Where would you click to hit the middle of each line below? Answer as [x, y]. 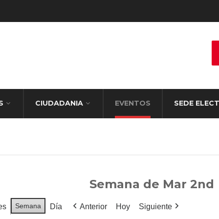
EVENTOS [133, 103]
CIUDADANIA [59, 103]
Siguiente [155, 207]
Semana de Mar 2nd [152, 184]
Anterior [93, 207]
